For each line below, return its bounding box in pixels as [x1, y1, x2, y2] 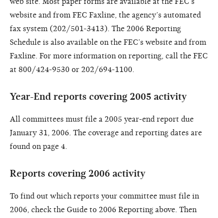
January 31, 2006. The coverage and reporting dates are [10, 128, 202, 137]
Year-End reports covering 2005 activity [10, 91, 187, 102]
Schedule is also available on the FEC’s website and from [10, 37, 206, 47]
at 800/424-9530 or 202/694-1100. [10, 65, 134, 74]
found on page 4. [10, 142, 67, 151]
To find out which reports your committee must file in [10, 191, 199, 200]
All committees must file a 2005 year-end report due [10, 114, 194, 124]
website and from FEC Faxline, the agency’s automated [10, 10, 201, 19]
